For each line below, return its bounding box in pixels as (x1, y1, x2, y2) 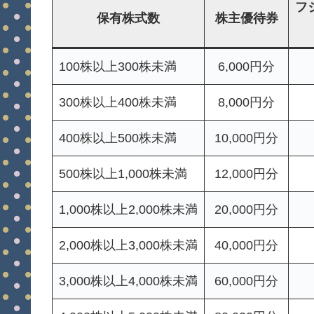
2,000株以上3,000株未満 (59, 238, 198, 253)
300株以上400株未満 (59, 95, 177, 110)
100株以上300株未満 (59, 60, 177, 74)
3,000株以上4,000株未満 (59, 274, 198, 289)
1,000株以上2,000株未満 (59, 203, 198, 217)
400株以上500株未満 (59, 131, 177, 146)
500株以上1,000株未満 (59, 167, 187, 182)
